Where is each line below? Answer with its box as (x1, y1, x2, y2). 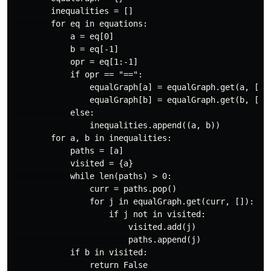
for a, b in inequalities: (12, 133, 172, 143)
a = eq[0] (12, 31, 114, 41)
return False (12, 260, 148, 270)
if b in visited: (12, 247, 148, 257)
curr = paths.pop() (12, 184, 177, 194)
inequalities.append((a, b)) (12, 120, 220, 130)
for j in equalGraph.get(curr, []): (12, 197, 254, 206)
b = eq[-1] (12, 44, 119, 54)
